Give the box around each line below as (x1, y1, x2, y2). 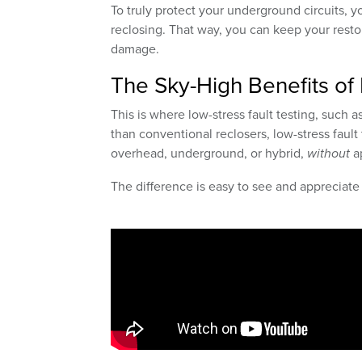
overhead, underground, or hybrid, (111, 144, 307, 162)
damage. (111, 40, 159, 58)
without (307, 144, 350, 163)
